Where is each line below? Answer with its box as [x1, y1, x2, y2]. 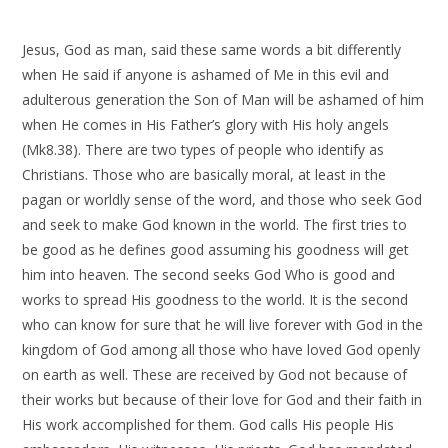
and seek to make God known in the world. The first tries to [22, 215, 408, 234]
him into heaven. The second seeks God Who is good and [22, 265, 396, 284]
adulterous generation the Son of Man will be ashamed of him [22, 90, 425, 109]
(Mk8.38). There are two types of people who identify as [22, 140, 385, 159]
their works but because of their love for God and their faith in [22, 390, 423, 409]
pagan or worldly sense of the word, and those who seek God [22, 190, 423, 209]
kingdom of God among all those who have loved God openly [22, 340, 421, 359]
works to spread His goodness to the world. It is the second [22, 290, 409, 309]
